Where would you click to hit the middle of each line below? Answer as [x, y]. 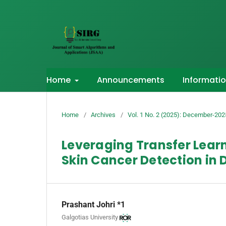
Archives [103, 115]
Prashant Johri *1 [93, 204]
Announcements [131, 80]
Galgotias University [90, 217]
